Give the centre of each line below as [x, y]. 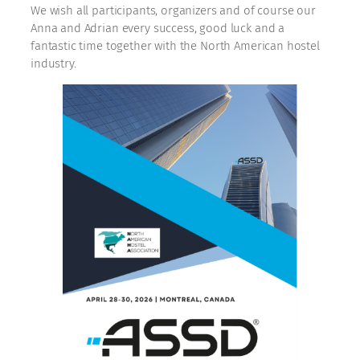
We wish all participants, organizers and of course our [173, 10]
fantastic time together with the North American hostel [175, 45]
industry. [53, 63]
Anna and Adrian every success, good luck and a [158, 28]
